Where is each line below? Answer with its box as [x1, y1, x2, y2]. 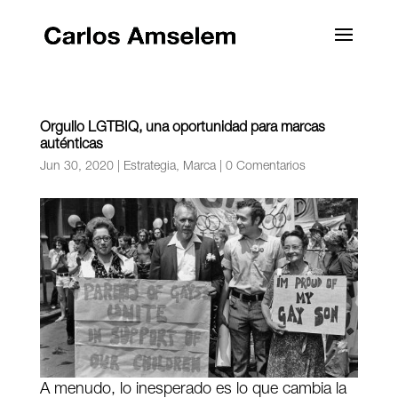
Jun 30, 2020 [39, 161, 114, 173]
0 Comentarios [225, 161, 306, 173]
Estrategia [123, 161, 176, 173]
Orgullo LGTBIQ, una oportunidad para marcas [39, 122, 325, 136]
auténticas [39, 139, 103, 153]
